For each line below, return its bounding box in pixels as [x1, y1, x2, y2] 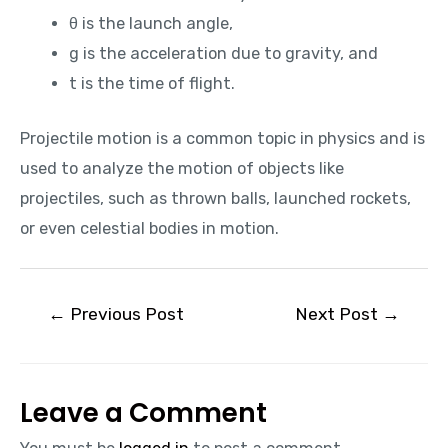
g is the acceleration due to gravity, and [69, 44, 379, 64]
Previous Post [66, 304, 185, 324]
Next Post [294, 304, 382, 324]
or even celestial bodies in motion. [20, 218, 279, 238]
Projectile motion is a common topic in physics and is [20, 128, 425, 148]
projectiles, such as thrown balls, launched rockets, [20, 188, 411, 208]
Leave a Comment [20, 393, 267, 431]
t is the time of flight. [69, 74, 236, 94]
